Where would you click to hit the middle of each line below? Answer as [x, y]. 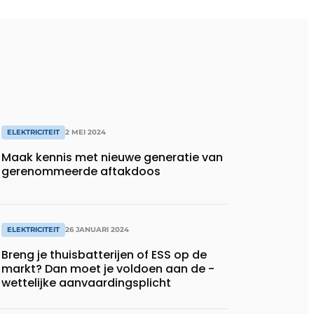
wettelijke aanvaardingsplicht [88, 282]
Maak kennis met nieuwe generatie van [112, 157]
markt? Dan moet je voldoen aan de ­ [108, 268]
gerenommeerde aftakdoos [81, 171]
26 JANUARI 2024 [97, 229]
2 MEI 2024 [86, 132]
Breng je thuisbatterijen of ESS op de [104, 254]
